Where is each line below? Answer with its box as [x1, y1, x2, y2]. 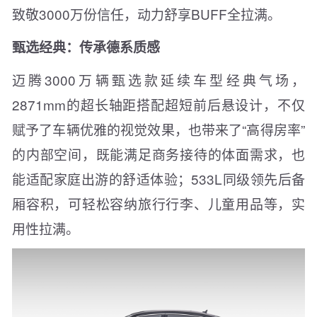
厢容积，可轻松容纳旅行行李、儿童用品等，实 [12, 193, 305, 213]
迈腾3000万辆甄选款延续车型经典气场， [12, 69, 305, 89]
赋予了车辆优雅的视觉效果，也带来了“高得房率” [12, 119, 305, 139]
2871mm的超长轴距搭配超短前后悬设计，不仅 [12, 94, 305, 114]
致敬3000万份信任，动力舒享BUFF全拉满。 [12, 4, 281, 23]
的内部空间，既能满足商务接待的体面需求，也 [12, 144, 305, 163]
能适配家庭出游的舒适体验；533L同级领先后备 [12, 168, 305, 188]
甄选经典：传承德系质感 [12, 37, 160, 57]
